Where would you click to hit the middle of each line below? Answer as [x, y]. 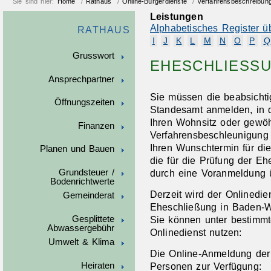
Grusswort [93, 56]
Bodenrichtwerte [82, 181]
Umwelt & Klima [81, 242]
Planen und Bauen [77, 149]
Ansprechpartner [81, 79]
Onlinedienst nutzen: [196, 232]
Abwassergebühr [80, 228]
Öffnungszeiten [84, 103]
